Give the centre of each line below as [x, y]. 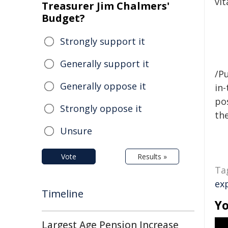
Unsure [76, 131]
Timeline [63, 194]
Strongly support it [103, 41]
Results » [152, 156]
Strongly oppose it [101, 108]
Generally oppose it [103, 86]
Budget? [63, 18]
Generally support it [105, 64]
